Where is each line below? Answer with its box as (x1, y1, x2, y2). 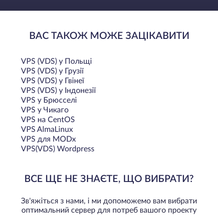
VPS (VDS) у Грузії (21, 67, 84, 75)
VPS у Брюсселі (21, 96, 77, 104)
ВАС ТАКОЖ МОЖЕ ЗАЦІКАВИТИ (29, 31, 189, 41)
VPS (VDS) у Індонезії (21, 86, 96, 94)
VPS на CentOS (21, 115, 75, 124)
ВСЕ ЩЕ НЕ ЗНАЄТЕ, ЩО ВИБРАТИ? (24, 174, 194, 184)
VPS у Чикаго (21, 106, 69, 114)
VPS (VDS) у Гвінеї (21, 76, 84, 85)
